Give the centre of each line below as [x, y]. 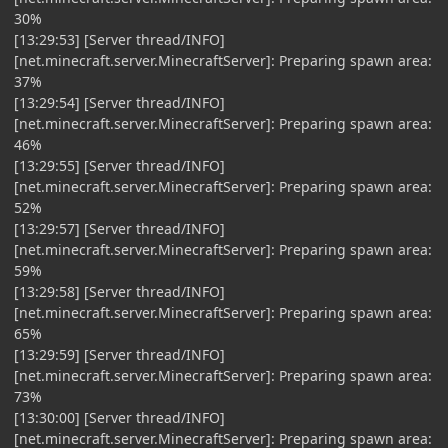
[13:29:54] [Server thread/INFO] [119, 102]
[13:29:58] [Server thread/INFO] [119, 291]
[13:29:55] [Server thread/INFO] [119, 165]
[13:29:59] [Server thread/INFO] [119, 354]
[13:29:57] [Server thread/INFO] [119, 228]
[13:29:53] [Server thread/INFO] [119, 39]
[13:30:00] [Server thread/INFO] [119, 417]
